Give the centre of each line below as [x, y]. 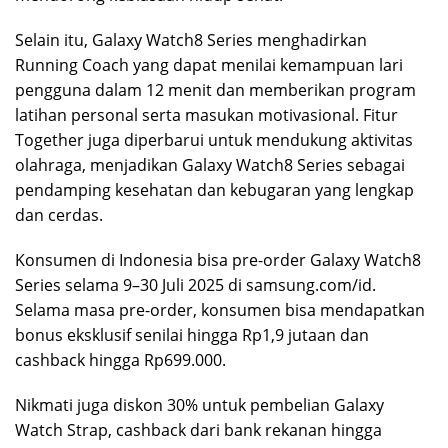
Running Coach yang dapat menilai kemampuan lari [209, 64]
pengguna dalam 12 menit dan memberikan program [215, 89]
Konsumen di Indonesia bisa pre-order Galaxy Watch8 [218, 259]
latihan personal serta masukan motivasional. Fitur [206, 114]
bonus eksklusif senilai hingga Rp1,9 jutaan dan [192, 334]
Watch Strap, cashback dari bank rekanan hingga [198, 429]
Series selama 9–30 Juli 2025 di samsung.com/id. [195, 284]
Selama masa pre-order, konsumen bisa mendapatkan [220, 309]
